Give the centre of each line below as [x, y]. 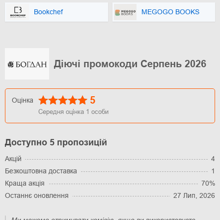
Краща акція [25, 183]
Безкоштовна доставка [41, 171]
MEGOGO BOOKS [170, 12]
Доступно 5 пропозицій [56, 142]
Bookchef [48, 12]
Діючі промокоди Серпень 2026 [130, 64]
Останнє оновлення [37, 195]
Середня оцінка [62, 111]
